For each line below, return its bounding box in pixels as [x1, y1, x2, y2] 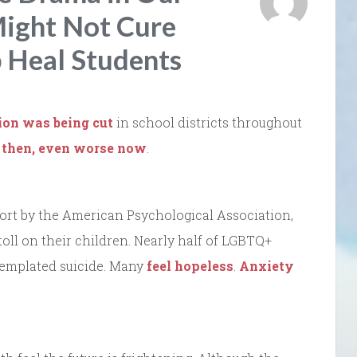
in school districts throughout [113, 114, 302, 131]
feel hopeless [147, 257, 233, 275]
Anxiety [239, 257, 294, 275]
